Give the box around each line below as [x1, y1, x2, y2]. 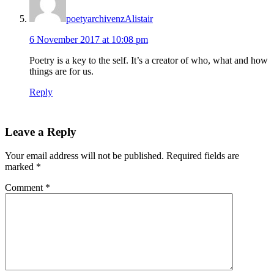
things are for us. [29, 66, 94, 77]
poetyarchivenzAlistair [66, 13, 153, 24]
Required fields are [166, 150, 239, 161]
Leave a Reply [5, 125, 76, 138]
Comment [5, 182, 45, 193]
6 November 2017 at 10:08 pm [29, 34, 148, 45]
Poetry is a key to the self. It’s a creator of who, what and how [29, 55, 268, 66]
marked [5, 161, 36, 172]
